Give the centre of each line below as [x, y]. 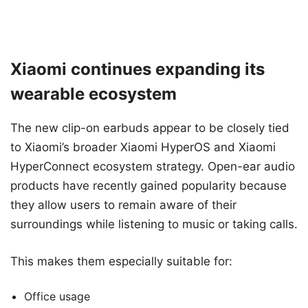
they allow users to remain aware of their [123, 205]
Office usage [57, 297]
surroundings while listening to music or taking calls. [154, 224]
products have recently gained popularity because [148, 186]
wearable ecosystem [93, 94]
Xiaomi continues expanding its [137, 69]
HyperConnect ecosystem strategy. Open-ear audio [153, 167]
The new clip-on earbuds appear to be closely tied [150, 128]
